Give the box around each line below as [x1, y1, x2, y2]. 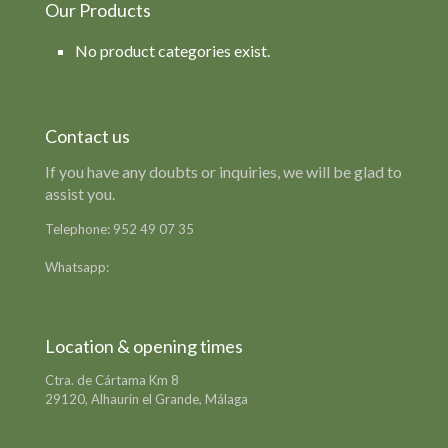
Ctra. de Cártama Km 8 [45, 371, 179, 388]
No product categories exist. [75, 40, 270, 60]
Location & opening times [45, 334, 243, 357]
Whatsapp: [45, 258, 112, 275]
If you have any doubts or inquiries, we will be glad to [45, 161, 402, 181]
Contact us [45, 124, 130, 147]
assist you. [45, 183, 115, 203]
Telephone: [45, 220, 113, 237]
